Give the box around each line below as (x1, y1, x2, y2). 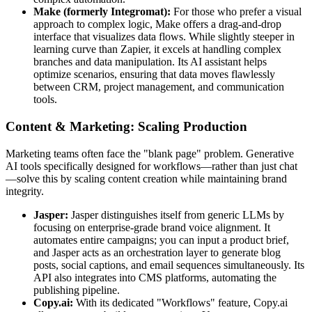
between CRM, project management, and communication (33, 81, 284, 93)
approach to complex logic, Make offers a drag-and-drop (33, 18, 281, 31)
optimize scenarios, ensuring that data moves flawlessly (33, 68, 275, 81)
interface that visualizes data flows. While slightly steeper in (33, 31, 295, 43)
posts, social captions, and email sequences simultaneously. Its (33, 258, 304, 271)
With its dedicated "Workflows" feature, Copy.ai (73, 296, 288, 309)
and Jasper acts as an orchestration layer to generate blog (33, 246, 281, 258)
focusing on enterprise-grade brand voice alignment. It (33, 221, 270, 233)
